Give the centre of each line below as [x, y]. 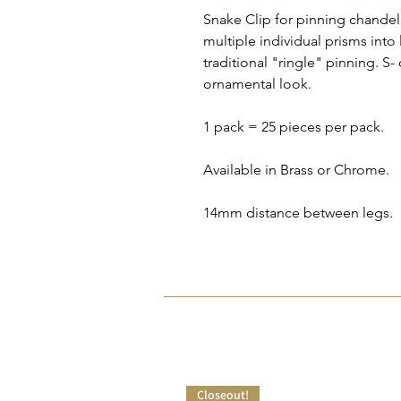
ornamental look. [257, 84]
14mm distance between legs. [298, 213]
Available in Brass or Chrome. [296, 170]
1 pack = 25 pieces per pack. [294, 127]
